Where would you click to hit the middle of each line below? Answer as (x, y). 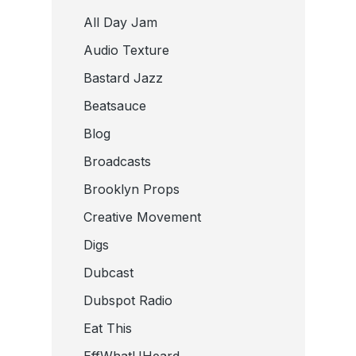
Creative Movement (142, 217)
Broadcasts (117, 161)
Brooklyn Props (131, 189)
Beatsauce (114, 105)
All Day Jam (120, 22)
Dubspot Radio (128, 300)
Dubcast (108, 272)
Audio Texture (126, 50)
